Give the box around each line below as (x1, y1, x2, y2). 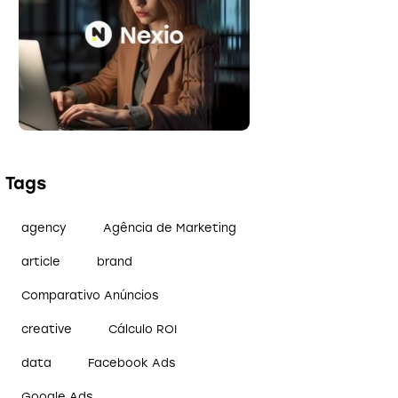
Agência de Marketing (103, 220, 237, 235)
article (21, 254, 61, 268)
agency (21, 220, 68, 235)
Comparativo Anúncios (21, 288, 159, 302)
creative (21, 322, 73, 336)
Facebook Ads (88, 355, 176, 370)
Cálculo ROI (108, 322, 178, 336)
